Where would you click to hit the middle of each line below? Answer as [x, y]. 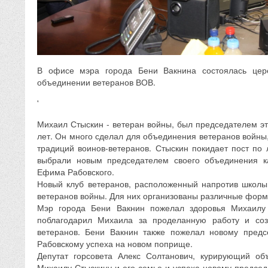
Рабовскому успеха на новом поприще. [115, 244]
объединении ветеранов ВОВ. [96, 82]
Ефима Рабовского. [79, 172]
